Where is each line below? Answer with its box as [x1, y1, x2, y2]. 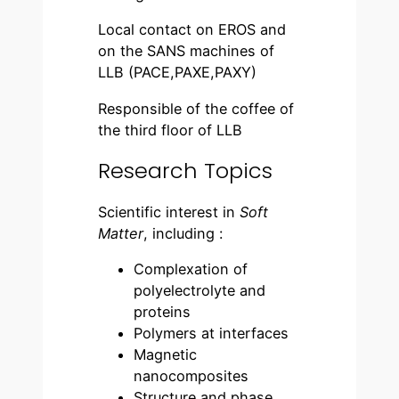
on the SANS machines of [98, 42, 275, 61]
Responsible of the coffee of [98, 99, 295, 118]
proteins [134, 302, 191, 321]
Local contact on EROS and [98, 20, 287, 39]
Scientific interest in [98, 202, 240, 221]
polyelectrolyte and [134, 281, 266, 299]
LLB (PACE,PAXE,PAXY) [98, 63, 257, 82]
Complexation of [134, 259, 248, 278]
